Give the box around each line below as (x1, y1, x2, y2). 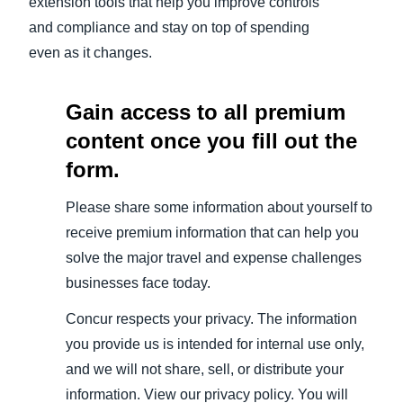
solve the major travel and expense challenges (65, 250, 362, 266)
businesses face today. (65, 275, 210, 291)
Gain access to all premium (65, 100, 345, 125)
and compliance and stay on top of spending (29, 20, 309, 36)
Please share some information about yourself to (65, 200, 372, 216)
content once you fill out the (65, 129, 357, 154)
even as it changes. (29, 45, 152, 61)
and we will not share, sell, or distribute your (65, 362, 344, 378)
